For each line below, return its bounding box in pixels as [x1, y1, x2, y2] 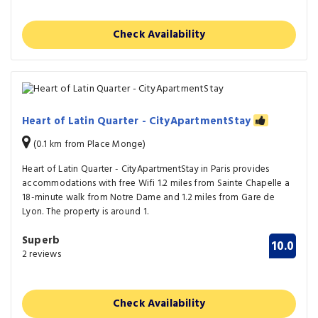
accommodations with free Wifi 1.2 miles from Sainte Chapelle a [22, 176, 290, 192]
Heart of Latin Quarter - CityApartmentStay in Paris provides [22, 162, 270, 177]
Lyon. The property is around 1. [22, 204, 149, 220]
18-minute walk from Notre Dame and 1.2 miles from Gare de [22, 190, 275, 206]
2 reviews [22, 247, 61, 263]
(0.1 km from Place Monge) [31, 137, 146, 153]
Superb [22, 232, 60, 250]
